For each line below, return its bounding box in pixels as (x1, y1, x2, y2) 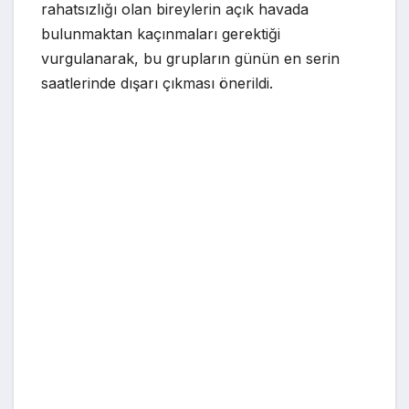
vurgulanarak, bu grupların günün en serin (41, 49, 340, 68)
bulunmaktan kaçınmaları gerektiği (41, 25, 280, 44)
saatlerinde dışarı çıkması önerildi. (41, 74, 273, 93)
